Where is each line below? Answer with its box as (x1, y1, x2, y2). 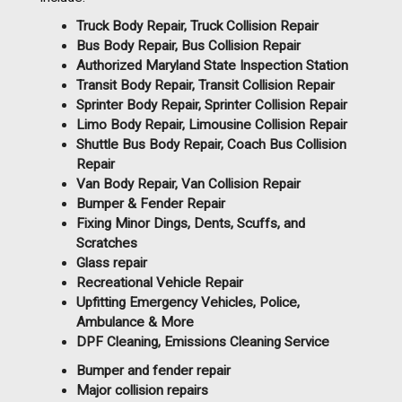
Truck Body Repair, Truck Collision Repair (76, 17, 319, 34)
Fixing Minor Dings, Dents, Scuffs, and (76, 214, 305, 232)
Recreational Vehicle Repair (76, 274, 243, 291)
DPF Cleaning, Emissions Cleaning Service (76, 333, 329, 350)
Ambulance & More (76, 313, 194, 330)
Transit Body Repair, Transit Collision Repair (76, 76, 335, 93)
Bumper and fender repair (76, 362, 231, 379)
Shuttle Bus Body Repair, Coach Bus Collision (76, 135, 346, 153)
